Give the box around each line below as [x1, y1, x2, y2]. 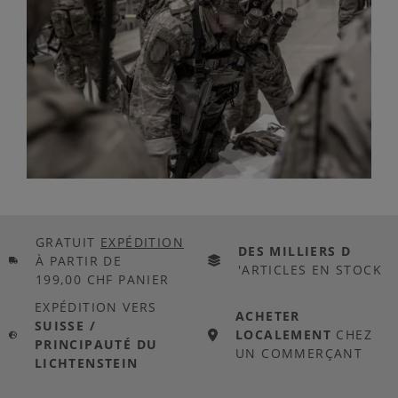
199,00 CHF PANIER [35, 270, 170, 288]
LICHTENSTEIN [34, 354, 139, 371]
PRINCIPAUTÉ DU [34, 335, 158, 353]
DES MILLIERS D [237, 243, 352, 259]
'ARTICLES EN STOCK [237, 261, 383, 278]
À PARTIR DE [35, 251, 123, 269]
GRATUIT [35, 233, 101, 251]
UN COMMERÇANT [235, 345, 363, 362]
